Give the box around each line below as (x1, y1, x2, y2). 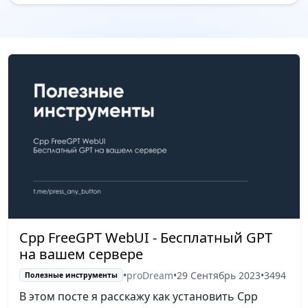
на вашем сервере (19, 244, 143, 263)
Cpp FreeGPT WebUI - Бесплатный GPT (19, 228, 272, 247)
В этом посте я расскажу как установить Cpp (19, 288, 258, 304)
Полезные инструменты (24, 270, 118, 280)
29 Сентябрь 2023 (176, 268, 261, 282)
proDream (126, 268, 173, 282)
